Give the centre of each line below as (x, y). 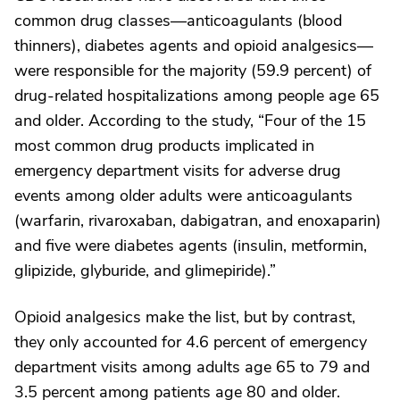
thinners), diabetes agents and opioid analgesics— (194, 45)
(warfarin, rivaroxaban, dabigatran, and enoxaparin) (198, 220)
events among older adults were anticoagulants (183, 195)
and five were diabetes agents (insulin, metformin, (191, 245)
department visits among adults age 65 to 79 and (192, 367)
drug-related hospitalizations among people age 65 (197, 95)
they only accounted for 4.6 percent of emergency (191, 342)
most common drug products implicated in (164, 145)
